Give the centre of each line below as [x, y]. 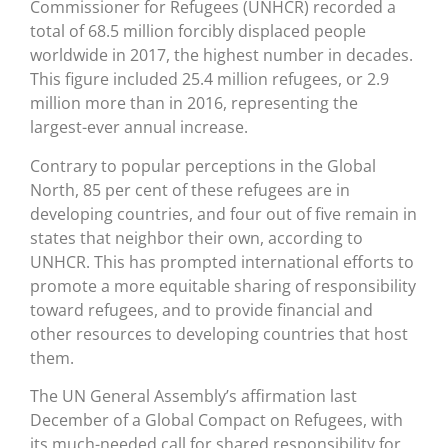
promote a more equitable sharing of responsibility [223, 285]
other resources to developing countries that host [219, 333]
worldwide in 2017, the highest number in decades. [221, 55]
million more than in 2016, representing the [194, 103]
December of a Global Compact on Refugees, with [216, 420]
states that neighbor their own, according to [196, 237]
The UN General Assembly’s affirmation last [193, 396]
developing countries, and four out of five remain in [223, 213]
